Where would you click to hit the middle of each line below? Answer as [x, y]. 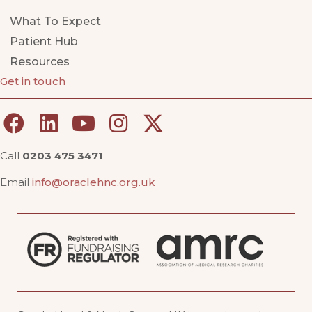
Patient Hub [44, 42]
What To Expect [55, 22]
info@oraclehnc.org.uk [94, 182]
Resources [40, 62]
